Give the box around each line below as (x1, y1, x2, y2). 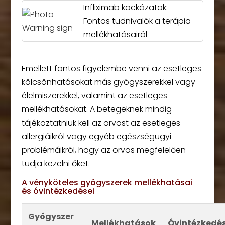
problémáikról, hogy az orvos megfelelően (21, 144, 186, 156)
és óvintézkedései (21, 185, 94, 197)
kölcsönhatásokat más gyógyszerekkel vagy (21, 76, 195, 88)
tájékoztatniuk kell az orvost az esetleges (21, 117, 180, 129)
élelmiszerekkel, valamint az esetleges (21, 90, 167, 101)
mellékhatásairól (83, 29, 148, 40)
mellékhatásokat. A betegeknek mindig (21, 103, 172, 115)
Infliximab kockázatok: (83, 2, 168, 13)
